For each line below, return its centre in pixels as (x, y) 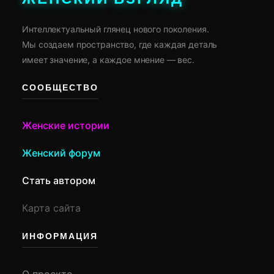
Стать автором (59, 180)
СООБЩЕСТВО (61, 88)
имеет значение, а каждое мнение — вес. (108, 60)
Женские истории (66, 125)
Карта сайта (52, 208)
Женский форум (61, 153)
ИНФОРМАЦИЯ (60, 237)
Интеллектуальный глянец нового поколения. (116, 29)
